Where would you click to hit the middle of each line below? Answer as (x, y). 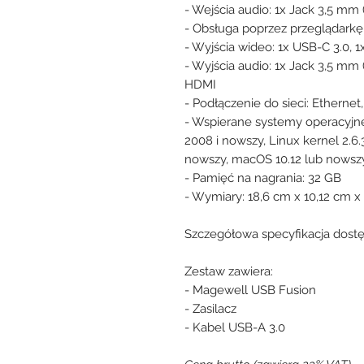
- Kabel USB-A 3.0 (235, 327)
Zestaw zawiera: (229, 271)
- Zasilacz (210, 308)
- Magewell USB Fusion (250, 290)
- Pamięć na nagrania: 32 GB (263, 178)
